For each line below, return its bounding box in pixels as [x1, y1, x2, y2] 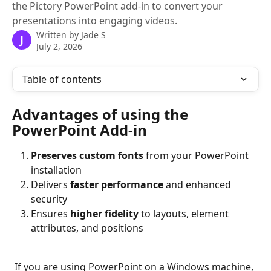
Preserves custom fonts [31, 149, 143, 162]
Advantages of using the [12, 104, 192, 124]
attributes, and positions [31, 221, 148, 235]
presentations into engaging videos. [12, 14, 177, 27]
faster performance [70, 178, 163, 191]
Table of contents [22, 73, 102, 86]
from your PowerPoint [143, 149, 251, 162]
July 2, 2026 [36, 41, 82, 52]
